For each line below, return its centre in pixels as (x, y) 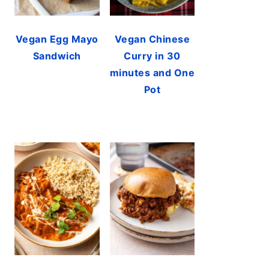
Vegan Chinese (152, 39)
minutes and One (152, 72)
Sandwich (57, 56)
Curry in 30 (152, 56)
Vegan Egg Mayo (57, 39)
